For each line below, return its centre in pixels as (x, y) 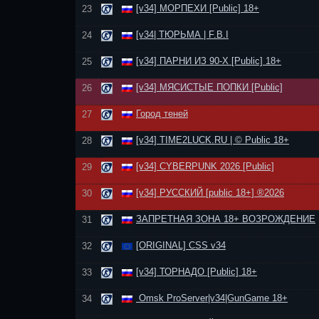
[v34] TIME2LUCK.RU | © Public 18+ (213, 140)
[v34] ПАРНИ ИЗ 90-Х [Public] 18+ (209, 61)
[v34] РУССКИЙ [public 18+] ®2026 (210, 193)
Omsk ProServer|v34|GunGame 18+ (212, 298)
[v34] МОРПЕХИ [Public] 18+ (198, 8)
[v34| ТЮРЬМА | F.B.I (182, 35)
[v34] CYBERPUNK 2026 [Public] (205, 166)
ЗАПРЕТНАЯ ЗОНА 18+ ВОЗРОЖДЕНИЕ (226, 219)
